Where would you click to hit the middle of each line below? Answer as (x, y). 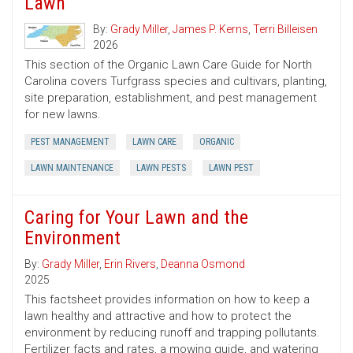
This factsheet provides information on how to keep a (167, 300)
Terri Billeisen (285, 30)
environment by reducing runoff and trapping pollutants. (172, 333)
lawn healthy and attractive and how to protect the (158, 316)
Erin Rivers (130, 264)
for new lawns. (63, 115)
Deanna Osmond (203, 264)
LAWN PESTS (161, 168)
